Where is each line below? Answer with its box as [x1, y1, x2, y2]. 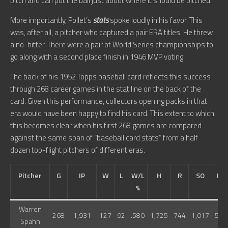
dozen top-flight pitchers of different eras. [10, 144, 145, 156]
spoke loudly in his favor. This [108, 14, 203, 26]
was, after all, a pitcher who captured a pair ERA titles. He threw [10, 26, 213, 39]
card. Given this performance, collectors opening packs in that [10, 95, 207, 107]
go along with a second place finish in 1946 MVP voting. [10, 51, 185, 63]
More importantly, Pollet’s [10, 14, 93, 26]
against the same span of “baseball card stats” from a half [10, 132, 198, 144]
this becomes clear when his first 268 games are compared [10, 120, 202, 132]
